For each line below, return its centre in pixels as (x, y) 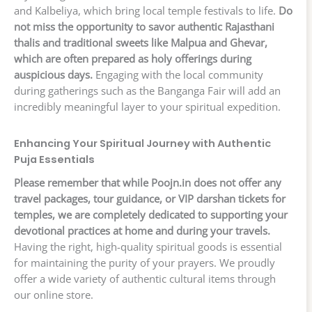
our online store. (54, 295)
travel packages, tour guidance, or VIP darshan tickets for (150, 199)
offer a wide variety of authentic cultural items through (145, 279)
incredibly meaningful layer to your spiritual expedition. (147, 107)
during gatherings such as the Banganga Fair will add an (147, 91)
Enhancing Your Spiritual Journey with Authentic (142, 144)
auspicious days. (53, 75)
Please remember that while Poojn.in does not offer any (148, 183)
